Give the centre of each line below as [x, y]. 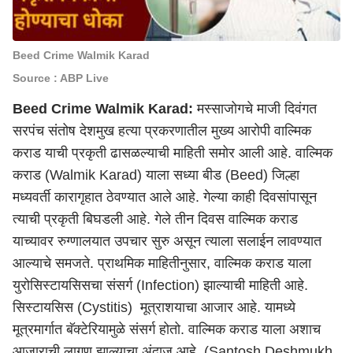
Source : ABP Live [61, 78]
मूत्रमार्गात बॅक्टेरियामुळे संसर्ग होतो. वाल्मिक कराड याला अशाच [167, 329]
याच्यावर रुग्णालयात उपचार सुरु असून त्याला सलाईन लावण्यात [167, 241]
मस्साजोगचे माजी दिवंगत [255, 109]
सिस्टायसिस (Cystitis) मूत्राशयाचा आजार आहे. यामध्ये [154, 307]
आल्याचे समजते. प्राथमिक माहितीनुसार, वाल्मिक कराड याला [162, 263]
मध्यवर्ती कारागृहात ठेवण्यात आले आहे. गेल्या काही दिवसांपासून [165, 197]
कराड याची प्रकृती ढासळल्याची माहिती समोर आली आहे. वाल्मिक [173, 153]
